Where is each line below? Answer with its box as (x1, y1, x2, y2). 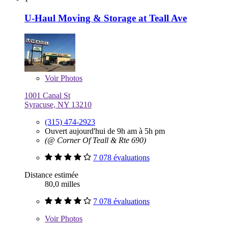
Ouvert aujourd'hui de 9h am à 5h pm (45, 127, 165, 136)
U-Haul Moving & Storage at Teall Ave (24, 13, 187, 24)
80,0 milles (45, 180, 80, 189)
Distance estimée (24, 170, 78, 180)
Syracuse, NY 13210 (24, 100, 92, 109)
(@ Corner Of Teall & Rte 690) (45, 136, 146, 145)
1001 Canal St (24, 91, 70, 100)
